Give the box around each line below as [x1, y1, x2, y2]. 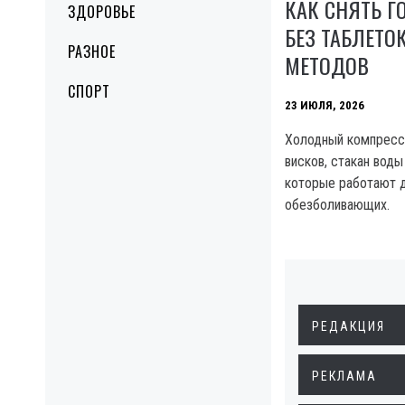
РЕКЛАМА [312, 368, 377, 383]
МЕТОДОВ [285, 48, 369, 81]
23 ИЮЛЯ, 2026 [285, 98, 364, 112]
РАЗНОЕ [68, 41, 116, 62]
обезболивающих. [285, 195, 390, 213]
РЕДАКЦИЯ [312, 318, 385, 334]
